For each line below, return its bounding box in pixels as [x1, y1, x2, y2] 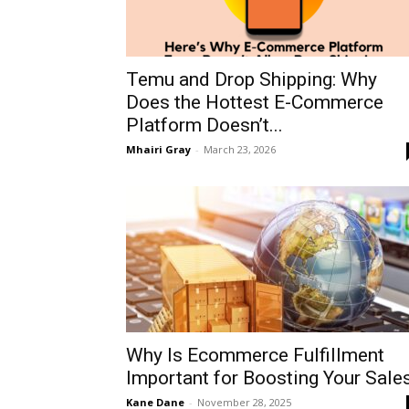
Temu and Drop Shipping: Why [126, 68, 377, 90]
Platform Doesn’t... [126, 114, 283, 136]
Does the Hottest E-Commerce [126, 91, 383, 113]
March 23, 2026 [204, 142, 276, 156]
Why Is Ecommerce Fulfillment [126, 344, 384, 366]
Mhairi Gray [126, 142, 191, 156]
